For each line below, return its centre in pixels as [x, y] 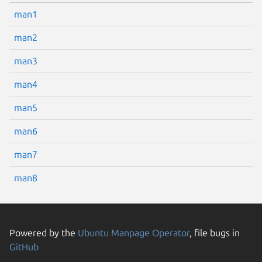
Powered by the [44, 232]
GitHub [24, 247]
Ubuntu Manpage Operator [134, 232]
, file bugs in [215, 232]
